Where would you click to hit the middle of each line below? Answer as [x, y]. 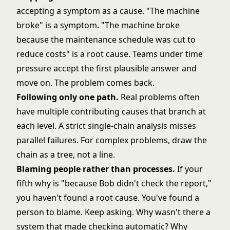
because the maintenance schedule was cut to [106, 40]
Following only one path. [68, 97]
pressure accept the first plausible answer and [107, 68]
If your [189, 169]
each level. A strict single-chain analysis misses [106, 126]
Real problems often [159, 97]
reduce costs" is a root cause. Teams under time [110, 54]
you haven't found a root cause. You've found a [108, 198]
